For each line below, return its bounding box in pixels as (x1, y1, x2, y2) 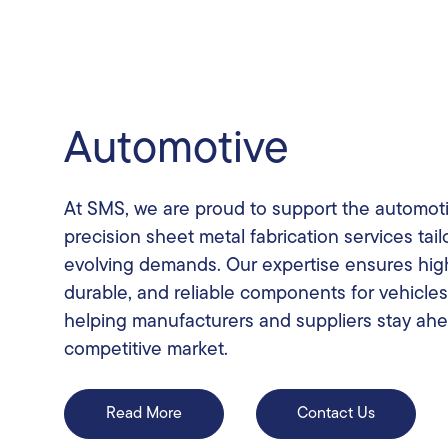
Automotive (64, 127, 289, 173)
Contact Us (297, 405, 375, 422)
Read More (106, 405, 182, 422)
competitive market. (64, 340, 228, 360)
